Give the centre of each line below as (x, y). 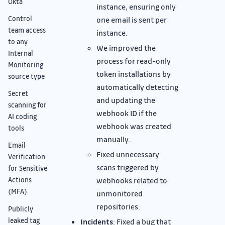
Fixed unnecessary (128, 154)
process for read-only (134, 61)
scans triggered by (128, 167)
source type (26, 76)
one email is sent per (132, 19)
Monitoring (26, 65)
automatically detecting (137, 87)
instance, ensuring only (136, 6)
